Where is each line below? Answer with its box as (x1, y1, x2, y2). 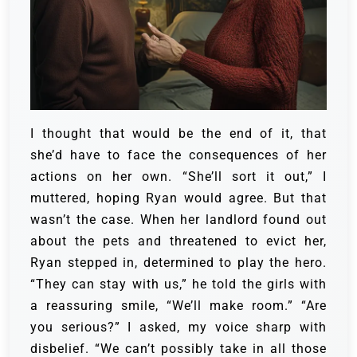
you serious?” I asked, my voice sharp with (30, 319, 327, 335)
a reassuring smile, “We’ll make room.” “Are (30, 297, 327, 313)
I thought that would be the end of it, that (30, 125, 327, 141)
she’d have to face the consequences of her (30, 147, 327, 163)
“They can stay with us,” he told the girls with (30, 276, 327, 292)
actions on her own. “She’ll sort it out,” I (30, 168, 327, 184)
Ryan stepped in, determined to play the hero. (30, 254, 327, 270)
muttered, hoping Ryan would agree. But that (30, 190, 327, 206)
